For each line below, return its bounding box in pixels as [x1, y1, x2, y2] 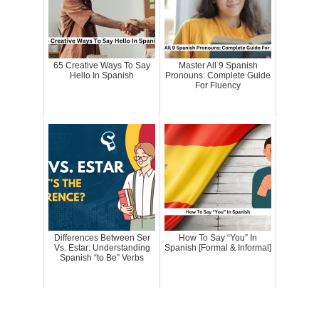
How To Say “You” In [179, 232, 257, 243]
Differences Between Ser [53, 232, 150, 243]
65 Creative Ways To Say [53, 60, 150, 70]
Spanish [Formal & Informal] [164, 242, 271, 253]
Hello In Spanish [70, 70, 134, 80]
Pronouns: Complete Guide [165, 70, 271, 80]
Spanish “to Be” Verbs [60, 252, 144, 263]
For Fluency [195, 80, 241, 90]
